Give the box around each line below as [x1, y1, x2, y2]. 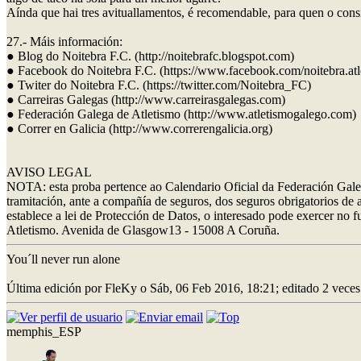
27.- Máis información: [6, 34, 122, 48]
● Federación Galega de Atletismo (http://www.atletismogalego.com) [6, 106, 356, 121]
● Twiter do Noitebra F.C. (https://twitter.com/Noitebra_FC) [6, 77, 311, 92]
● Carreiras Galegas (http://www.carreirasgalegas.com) [6, 92, 285, 106]
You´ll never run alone [6, 251, 120, 266]
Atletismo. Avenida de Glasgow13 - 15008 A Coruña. [6, 222, 280, 237]
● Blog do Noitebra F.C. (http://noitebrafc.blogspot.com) [6, 48, 294, 63]
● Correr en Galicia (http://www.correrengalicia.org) [6, 121, 272, 135]
